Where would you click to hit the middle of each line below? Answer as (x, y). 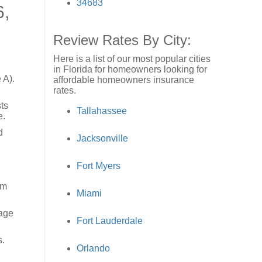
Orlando (93, 248)
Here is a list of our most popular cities (132, 58)
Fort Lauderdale (110, 220)
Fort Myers (99, 166)
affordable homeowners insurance (124, 80)
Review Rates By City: (122, 40)
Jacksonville (102, 138)
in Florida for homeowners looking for (130, 69)
